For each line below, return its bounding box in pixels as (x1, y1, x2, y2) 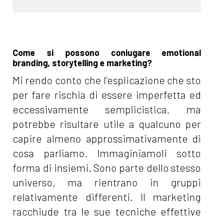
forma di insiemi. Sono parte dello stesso (13, 161, 201, 174)
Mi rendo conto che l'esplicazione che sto (13, 73, 201, 86)
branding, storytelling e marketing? (13, 57, 152, 68)
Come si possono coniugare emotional (13, 47, 201, 58)
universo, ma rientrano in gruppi (13, 176, 201, 188)
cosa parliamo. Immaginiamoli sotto (13, 146, 201, 159)
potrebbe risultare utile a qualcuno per (13, 117, 201, 130)
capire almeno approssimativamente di (13, 132, 201, 145)
